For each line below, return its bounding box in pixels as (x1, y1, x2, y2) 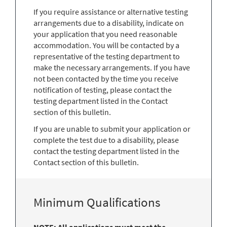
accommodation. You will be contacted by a (33, 40, 179, 50)
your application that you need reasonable (33, 28, 177, 39)
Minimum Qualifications (33, 194, 160, 210)
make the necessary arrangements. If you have (33, 62, 190, 72)
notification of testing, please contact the (33, 84, 172, 95)
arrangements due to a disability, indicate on (33, 17, 184, 28)
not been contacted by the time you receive (33, 73, 178, 84)
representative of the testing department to (33, 51, 180, 61)
